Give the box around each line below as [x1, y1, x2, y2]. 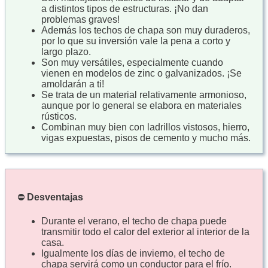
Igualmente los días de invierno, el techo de [41, 248, 225, 258]
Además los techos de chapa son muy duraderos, [41, 25, 250, 36]
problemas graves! [41, 14, 120, 25]
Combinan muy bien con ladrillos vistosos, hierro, [41, 122, 249, 133]
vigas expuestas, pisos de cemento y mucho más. [41, 133, 251, 144]
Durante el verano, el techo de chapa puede [41, 215, 227, 226]
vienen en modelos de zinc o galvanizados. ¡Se [41, 68, 242, 79]
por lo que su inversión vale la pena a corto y [41, 36, 230, 47]
